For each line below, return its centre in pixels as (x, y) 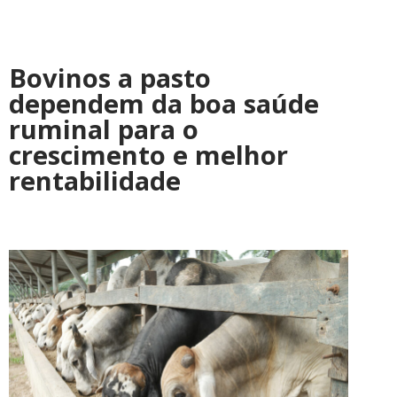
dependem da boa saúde (164, 104)
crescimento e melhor (148, 155)
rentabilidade (95, 181)
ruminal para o (104, 129)
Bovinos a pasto (110, 78)
